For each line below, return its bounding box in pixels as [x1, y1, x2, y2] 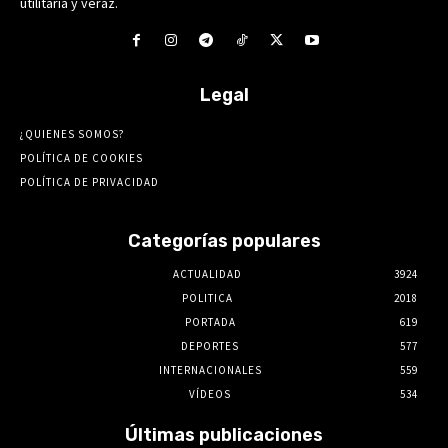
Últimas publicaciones [125, 423, 323, 446]
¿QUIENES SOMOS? [20, 126, 125, 141]
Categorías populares [127, 229, 321, 252]
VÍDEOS [189, 386, 231, 401]
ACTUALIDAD [172, 266, 242, 281]
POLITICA [181, 290, 233, 305]
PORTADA [184, 314, 236, 329]
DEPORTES [181, 338, 239, 353]
